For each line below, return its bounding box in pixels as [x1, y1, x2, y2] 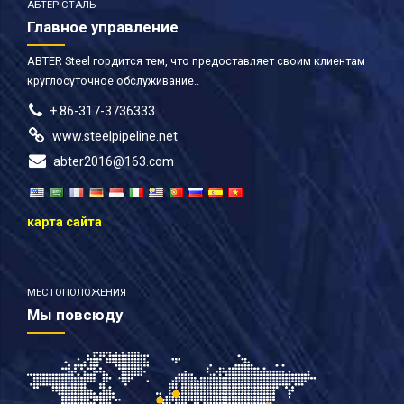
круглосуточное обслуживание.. [27, 73, 199, 87]
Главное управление [27, 17, 179, 36]
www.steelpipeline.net [51, 128, 178, 143]
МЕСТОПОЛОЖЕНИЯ [27, 286, 126, 298]
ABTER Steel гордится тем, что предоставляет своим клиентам [27, 53, 365, 68]
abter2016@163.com [52, 153, 174, 169]
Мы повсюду [27, 306, 123, 325]
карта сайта [27, 214, 102, 229]
